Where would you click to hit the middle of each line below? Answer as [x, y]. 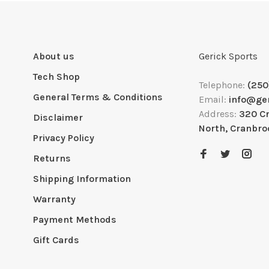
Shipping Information [82, 179]
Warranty [54, 199]
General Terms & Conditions [98, 97]
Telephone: [223, 85]
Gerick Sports [228, 56]
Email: [214, 100]
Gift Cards [56, 240]
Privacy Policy [64, 138]
